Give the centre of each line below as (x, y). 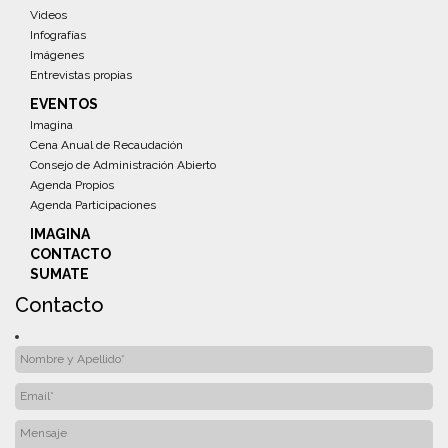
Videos (48, 14)
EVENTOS (64, 103)
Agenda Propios (72, 184)
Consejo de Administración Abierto (123, 164)
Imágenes (57, 54)
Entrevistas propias (81, 74)
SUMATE (59, 273)
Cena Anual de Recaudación (106, 144)
